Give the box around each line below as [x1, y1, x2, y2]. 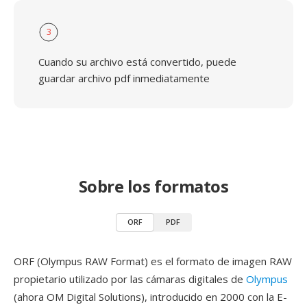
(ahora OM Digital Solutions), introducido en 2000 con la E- [14, 290, 287, 304]
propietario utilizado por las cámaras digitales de [14, 272, 246, 286]
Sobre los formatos [78, 175, 229, 197]
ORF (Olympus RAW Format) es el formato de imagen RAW [14, 254, 292, 268]
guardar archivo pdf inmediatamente [38, 71, 210, 85]
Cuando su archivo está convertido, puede [38, 55, 236, 69]
